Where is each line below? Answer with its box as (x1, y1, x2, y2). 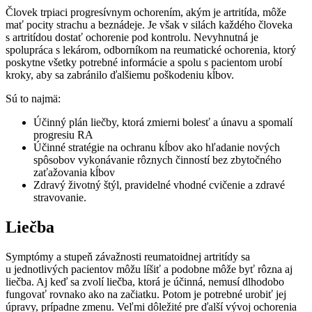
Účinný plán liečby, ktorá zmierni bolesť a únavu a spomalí (33, 116, 292, 129)
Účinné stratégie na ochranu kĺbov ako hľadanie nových (33, 141, 280, 154)
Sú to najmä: (6, 93, 61, 105)
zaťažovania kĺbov (33, 166, 115, 179)
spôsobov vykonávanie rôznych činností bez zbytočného (33, 154, 281, 166)
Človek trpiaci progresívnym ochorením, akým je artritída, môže (6, 6, 286, 19)
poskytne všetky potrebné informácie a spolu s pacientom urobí (6, 56, 282, 69)
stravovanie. (33, 192, 86, 204)
